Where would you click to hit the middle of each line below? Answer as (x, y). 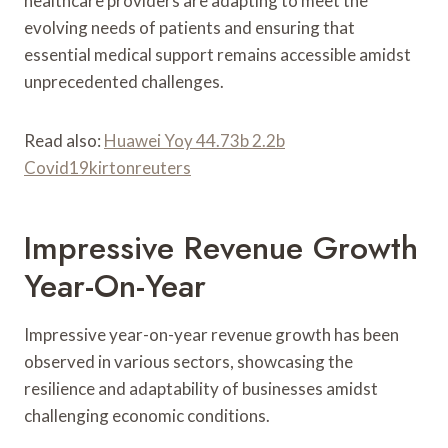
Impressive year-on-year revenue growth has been (211, 334)
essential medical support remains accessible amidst (217, 54)
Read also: (64, 140)
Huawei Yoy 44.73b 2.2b (194, 140)
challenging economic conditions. (147, 415)
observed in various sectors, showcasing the (188, 361)
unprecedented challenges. (124, 81)
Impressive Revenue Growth (221, 247)
